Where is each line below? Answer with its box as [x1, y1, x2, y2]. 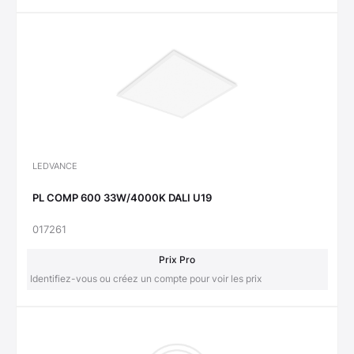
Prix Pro [159, 253, 195, 265]
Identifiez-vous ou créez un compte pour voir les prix [29, 272, 262, 284]
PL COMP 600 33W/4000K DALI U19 [32, 191, 212, 205]
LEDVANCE [32, 160, 77, 171]
